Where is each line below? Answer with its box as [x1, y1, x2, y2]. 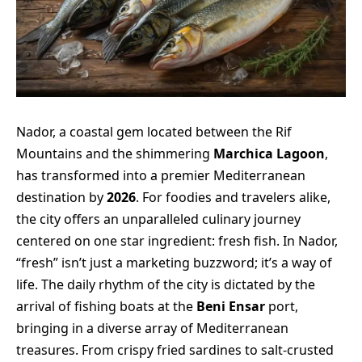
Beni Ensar [196, 297, 265, 315]
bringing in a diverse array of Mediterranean [16, 319, 288, 337]
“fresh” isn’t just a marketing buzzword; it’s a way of [16, 254, 332, 271]
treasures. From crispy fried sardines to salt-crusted [16, 341, 334, 359]
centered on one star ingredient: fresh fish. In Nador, [16, 232, 338, 250]
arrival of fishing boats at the [16, 297, 196, 315]
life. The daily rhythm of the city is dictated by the [16, 276, 315, 293]
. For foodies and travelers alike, [136, 188, 330, 206]
